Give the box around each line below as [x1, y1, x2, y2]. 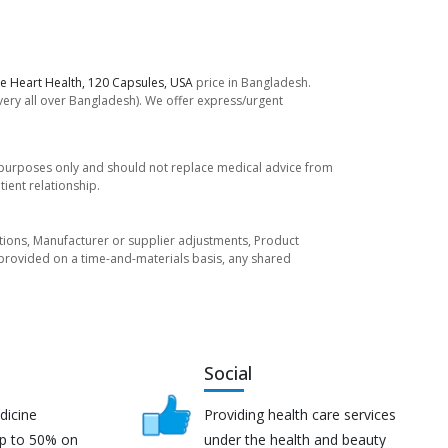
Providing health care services [204, 404, 397, 424]
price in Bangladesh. [193, 73, 311, 91]
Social [204, 360, 253, 385]
